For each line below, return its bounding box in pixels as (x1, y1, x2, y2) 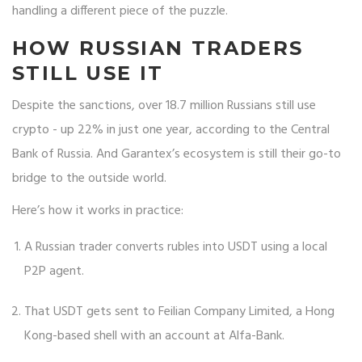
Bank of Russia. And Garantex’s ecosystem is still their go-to (12, 144, 341, 166)
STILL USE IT (12, 61, 164, 86)
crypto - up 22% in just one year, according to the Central (12, 120, 330, 141)
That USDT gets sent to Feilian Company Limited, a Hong (24, 301, 335, 323)
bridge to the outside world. (12, 168, 166, 190)
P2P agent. (24, 261, 84, 283)
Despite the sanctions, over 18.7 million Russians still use (12, 95, 316, 117)
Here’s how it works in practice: (12, 200, 183, 222)
